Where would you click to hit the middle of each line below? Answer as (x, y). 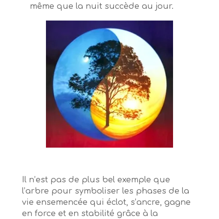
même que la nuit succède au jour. (101, 7)
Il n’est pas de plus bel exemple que (96, 180)
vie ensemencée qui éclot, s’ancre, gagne (106, 203)
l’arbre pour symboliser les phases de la (105, 191)
